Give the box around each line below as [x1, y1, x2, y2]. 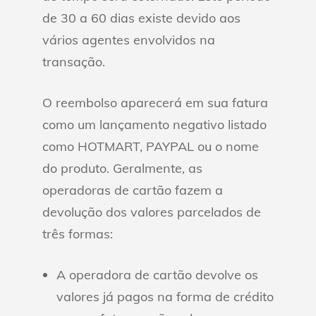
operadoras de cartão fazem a [42, 182, 223, 198]
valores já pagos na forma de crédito [56, 288, 274, 305]
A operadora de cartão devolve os [56, 267, 258, 283]
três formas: [42, 226, 113, 242]
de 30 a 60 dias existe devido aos [42, 10, 241, 26]
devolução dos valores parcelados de [42, 204, 261, 220]
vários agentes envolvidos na [42, 32, 215, 48]
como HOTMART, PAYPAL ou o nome [42, 138, 259, 154]
